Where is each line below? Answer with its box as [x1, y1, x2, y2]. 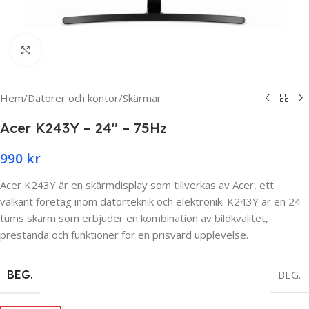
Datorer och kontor [28, 91, 119, 105]
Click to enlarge [41, 43, 116, 57]
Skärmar [123, 91, 161, 105]
